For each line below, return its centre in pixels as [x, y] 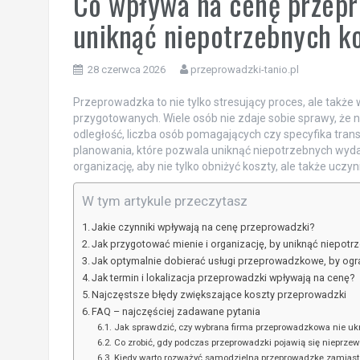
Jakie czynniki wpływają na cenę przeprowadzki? [203, 227]
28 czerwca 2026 [126, 69]
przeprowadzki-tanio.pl [244, 69]
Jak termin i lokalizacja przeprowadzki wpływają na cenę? [223, 277]
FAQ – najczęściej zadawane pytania [176, 311]
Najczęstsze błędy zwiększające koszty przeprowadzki [219, 294]
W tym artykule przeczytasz [164, 200]
